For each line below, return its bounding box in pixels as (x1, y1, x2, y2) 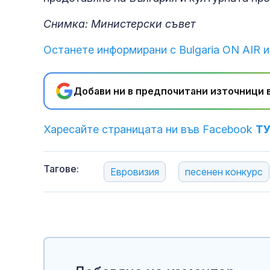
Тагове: (43, 163, 79, 175)
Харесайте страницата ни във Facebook (43, 123, 256, 136)
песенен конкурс (185, 166, 263, 178)
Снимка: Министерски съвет (43, 17, 195, 31)
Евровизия (110, 166, 159, 178)
